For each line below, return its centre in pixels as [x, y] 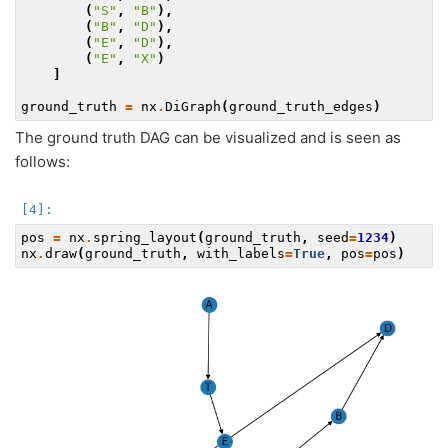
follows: [42, 161]
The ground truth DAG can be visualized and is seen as [208, 137]
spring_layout [145, 238]
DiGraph [193, 106]
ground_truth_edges [301, 106]
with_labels [241, 254]
